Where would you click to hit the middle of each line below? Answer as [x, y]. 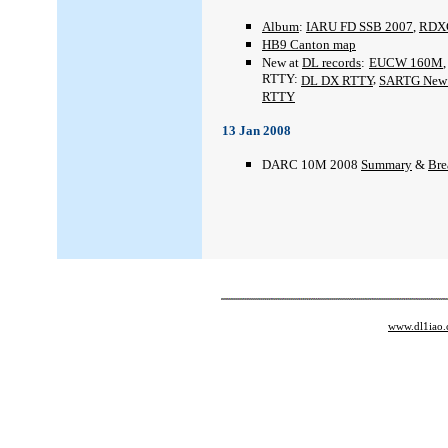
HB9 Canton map [309, 44]
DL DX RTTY [337, 80]
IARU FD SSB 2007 [359, 26]
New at [282, 62]
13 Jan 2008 [256, 130]
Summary [386, 164]
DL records [331, 62]
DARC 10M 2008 [311, 164]
